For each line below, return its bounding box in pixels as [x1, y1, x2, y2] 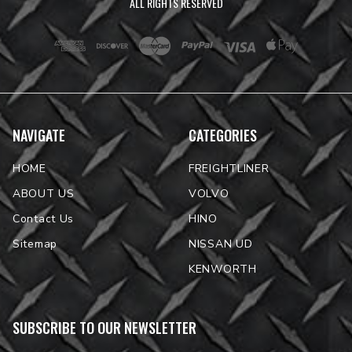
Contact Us [13, 211, 74, 226]
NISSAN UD [189, 236, 253, 251]
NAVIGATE [13, 124, 65, 145]
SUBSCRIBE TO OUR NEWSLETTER [13, 317, 196, 338]
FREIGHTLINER [189, 160, 269, 176]
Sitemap [13, 236, 57, 251]
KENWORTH [189, 261, 257, 277]
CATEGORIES [189, 124, 257, 145]
